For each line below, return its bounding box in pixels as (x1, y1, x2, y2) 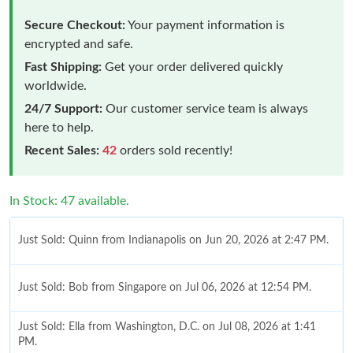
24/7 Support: (24, 102, 102, 115)
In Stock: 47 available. (9, 194, 129, 207)
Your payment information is (125, 18, 284, 32)
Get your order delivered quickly (102, 60, 283, 73)
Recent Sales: (24, 143, 99, 157)
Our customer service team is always (102, 102, 308, 115)
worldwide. (24, 79, 87, 92)
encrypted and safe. (24, 37, 133, 50)
